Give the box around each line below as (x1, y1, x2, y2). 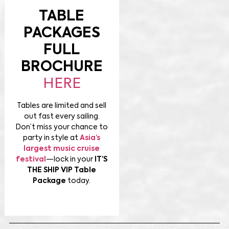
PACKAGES (23, 26, 100, 40)
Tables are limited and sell (17, 102, 107, 109)
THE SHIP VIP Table (27, 166, 97, 174)
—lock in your (46, 155, 95, 163)
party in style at (23, 134, 80, 142)
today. (66, 177, 91, 185)
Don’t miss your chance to (15, 123, 108, 131)
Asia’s (80, 134, 101, 142)
